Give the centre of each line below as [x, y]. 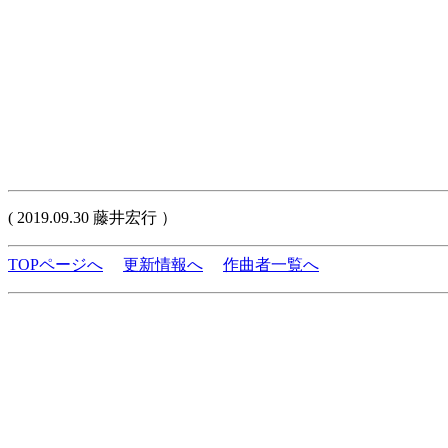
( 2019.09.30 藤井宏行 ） [92, 217]
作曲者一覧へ [271, 264]
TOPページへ [55, 264]
